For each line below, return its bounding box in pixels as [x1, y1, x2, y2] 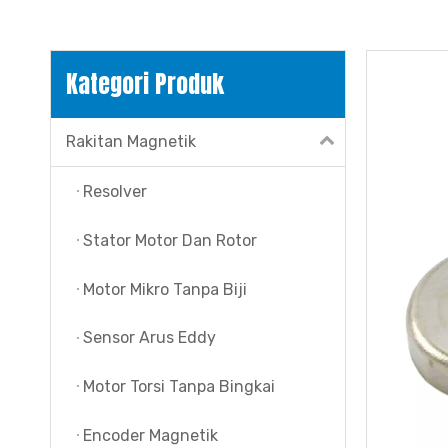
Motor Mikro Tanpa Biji [83, 279, 247, 299]
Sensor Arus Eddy [83, 328, 216, 348]
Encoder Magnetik [83, 426, 218, 446]
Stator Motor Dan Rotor [83, 230, 257, 250]
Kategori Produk [66, 66, 224, 103]
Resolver [83, 181, 147, 201]
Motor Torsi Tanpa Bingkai [83, 377, 275, 397]
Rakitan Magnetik [66, 132, 196, 152]
